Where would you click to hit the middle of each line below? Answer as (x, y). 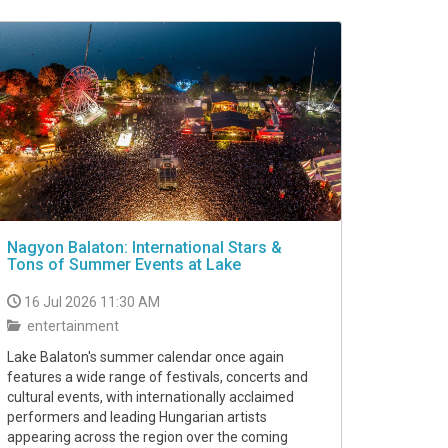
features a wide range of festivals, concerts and (157, 377)
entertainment (71, 326)
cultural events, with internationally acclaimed (150, 397)
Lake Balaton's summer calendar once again (145, 357)
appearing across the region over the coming (147, 437)
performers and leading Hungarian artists (137, 417)
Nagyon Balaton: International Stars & (144, 248)
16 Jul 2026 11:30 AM (92, 302)
